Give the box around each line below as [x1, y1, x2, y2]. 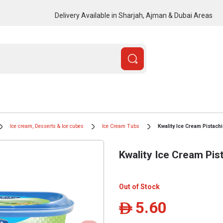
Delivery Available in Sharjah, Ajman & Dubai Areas [54, 11, 213, 19]
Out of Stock [119, 183, 160, 191]
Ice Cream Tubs [102, 123, 139, 129]
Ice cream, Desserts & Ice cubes [10, 123, 84, 129]
